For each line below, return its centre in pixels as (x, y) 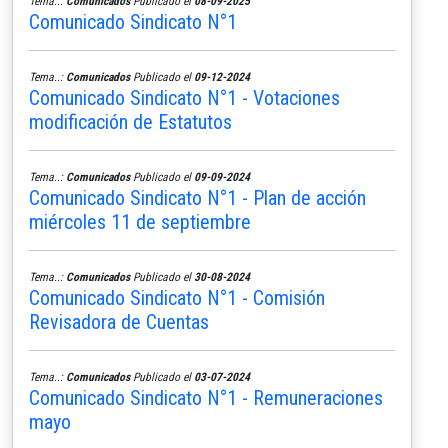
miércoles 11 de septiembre (140, 221)
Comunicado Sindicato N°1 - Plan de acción (197, 197)
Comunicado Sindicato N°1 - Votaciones (184, 97)
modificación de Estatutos (130, 121)
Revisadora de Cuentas (119, 321)
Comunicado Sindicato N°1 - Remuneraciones (206, 397)
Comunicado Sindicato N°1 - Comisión (177, 297)
